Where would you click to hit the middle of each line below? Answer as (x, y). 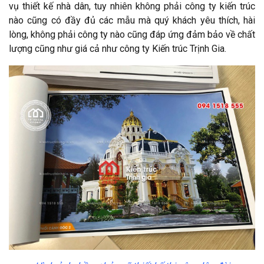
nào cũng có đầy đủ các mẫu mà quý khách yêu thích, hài (132, 20)
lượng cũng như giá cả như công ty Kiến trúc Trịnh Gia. (118, 48)
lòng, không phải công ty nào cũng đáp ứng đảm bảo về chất (132, 34)
